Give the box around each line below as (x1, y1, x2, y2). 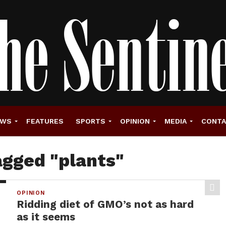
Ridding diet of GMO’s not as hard (17, 198, 194, 210)
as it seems (17, 211, 76, 223)
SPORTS (76, 117, 105, 125)
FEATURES (26, 117, 64, 125)
